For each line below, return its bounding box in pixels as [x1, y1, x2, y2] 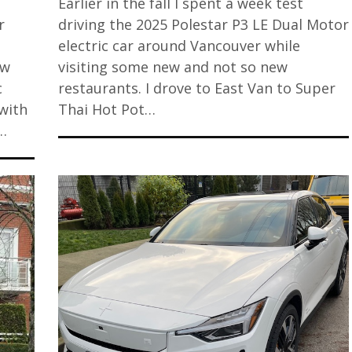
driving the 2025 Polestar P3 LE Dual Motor [58, 15, 349, 35]
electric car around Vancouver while [58, 36, 300, 56]
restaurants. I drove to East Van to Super [58, 79, 335, 98]
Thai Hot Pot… [58, 100, 156, 119]
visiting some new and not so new [58, 57, 288, 77]
